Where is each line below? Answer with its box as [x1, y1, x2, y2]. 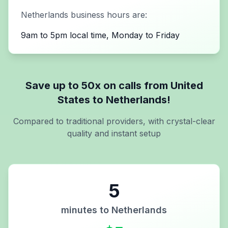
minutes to [61, 204, 111, 215]
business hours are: [68, 9, 147, 20]
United [170, 79, 203, 92]
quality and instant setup [67, 128, 161, 138]
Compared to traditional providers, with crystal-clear [13, 116, 215, 126]
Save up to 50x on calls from [25, 79, 170, 92]
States [58, 93, 90, 106]
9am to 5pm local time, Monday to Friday [21, 30, 180, 40]
